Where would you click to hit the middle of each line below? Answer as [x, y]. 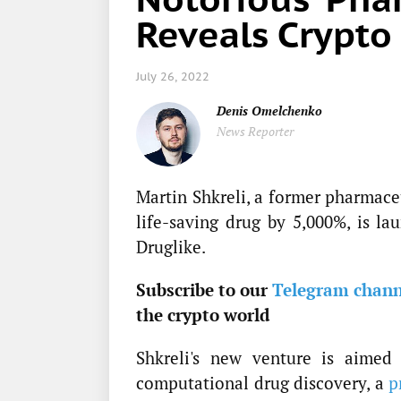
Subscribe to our [205, 290]
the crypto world [203, 315]
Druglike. [171, 247]
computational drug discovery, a [262, 383]
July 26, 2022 [173, 77]
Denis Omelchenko [269, 111]
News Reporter [255, 131]
